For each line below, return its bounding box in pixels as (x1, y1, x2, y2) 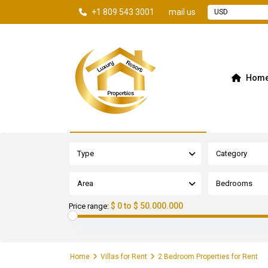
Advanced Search (79, 115, 154, 127)
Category (215, 149, 247, 159)
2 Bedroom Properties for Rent (158, 252, 258, 261)
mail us (169, 7, 196, 17)
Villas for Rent (100, 252, 147, 261)
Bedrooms (215, 179, 252, 188)
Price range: (69, 202, 109, 211)
